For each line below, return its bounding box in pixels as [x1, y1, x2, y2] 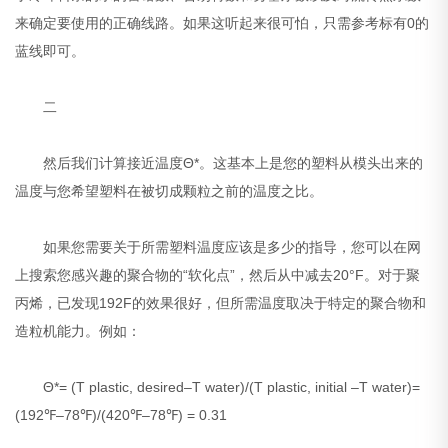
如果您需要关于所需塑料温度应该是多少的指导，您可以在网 [15, 239, 422, 256]
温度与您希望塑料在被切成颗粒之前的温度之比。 [15, 183, 324, 200]
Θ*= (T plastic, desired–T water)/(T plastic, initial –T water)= [15, 379, 421, 396]
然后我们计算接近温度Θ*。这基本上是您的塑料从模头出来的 [15, 155, 424, 172]
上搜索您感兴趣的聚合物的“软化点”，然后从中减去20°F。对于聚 [15, 267, 421, 284]
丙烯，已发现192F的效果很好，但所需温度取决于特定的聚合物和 [15, 295, 427, 312]
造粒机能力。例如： [15, 323, 142, 340]
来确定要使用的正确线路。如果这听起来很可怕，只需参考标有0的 [15, 15, 430, 32]
